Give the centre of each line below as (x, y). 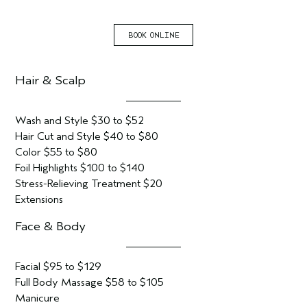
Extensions (39, 199)
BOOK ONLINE (153, 35)
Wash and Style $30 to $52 (80, 121)
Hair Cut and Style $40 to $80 (87, 136)
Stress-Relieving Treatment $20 (89, 184)
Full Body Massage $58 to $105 (90, 282)
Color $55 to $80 (57, 152)
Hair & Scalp (51, 80)
